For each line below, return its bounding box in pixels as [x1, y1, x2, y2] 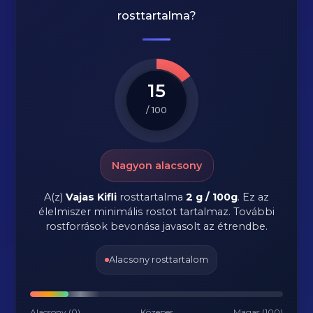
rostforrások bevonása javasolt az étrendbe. [45, 220, 268, 233]
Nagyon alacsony [111, 159, 202, 172]
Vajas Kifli [66, 191, 117, 203]
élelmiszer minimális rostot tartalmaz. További [38, 205, 275, 218]
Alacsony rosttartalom [109, 254, 208, 265]
